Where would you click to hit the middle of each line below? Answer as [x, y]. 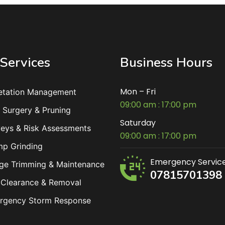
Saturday [138, 123]
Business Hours [166, 62]
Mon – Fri [138, 91]
